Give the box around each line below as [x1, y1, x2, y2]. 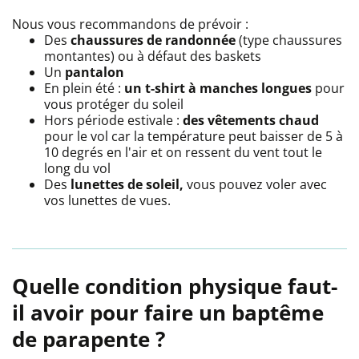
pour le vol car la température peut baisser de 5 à [44, 127, 343, 146]
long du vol [44, 159, 111, 178]
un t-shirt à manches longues [124, 79, 312, 98]
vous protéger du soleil [44, 95, 184, 114]
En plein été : [44, 79, 124, 98]
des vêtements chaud [183, 111, 319, 130]
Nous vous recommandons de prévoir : [12, 15, 248, 34]
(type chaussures [236, 31, 342, 50]
